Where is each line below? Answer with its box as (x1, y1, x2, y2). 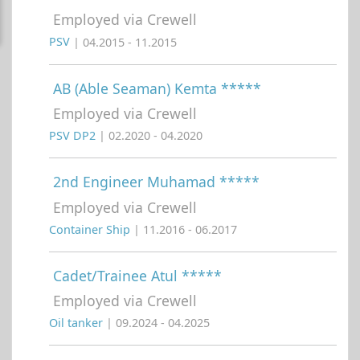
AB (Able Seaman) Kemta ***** (53, 78, 261, 98)
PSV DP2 (49, 128, 99, 144)
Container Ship (49, 221, 133, 237)
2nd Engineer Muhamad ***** (53, 172, 260, 192)
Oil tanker (49, 315, 106, 331)
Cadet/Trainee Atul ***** (53, 265, 222, 285)
